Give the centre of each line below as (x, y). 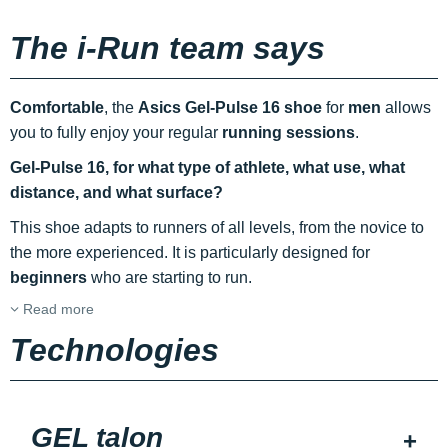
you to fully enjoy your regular (116, 133)
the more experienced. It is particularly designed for (190, 253)
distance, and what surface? (116, 193)
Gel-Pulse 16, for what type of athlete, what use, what (207, 168)
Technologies (114, 350)
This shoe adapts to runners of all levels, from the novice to (217, 228)
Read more (56, 309)
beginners (48, 278)
